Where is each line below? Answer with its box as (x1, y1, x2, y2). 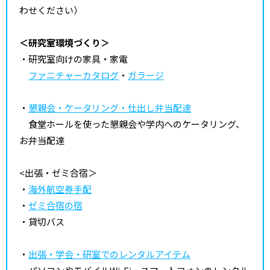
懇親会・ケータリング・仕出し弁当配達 (28, 101, 191, 114)
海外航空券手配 (28, 182, 92, 195)
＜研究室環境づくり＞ (19, 36, 110, 49)
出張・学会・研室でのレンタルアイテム (28, 247, 190, 260)
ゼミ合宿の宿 (28, 198, 83, 212)
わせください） (19, 3, 83, 16)
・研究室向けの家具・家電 (19, 52, 128, 65)
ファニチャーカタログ (28, 68, 119, 81)
